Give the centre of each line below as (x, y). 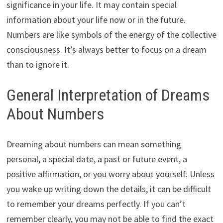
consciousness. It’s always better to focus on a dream (106, 49)
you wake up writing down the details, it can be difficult (109, 189)
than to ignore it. (38, 64)
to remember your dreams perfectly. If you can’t (96, 204)
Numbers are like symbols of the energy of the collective (111, 34)
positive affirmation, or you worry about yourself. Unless (110, 174)
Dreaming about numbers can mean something (94, 144)
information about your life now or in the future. (96, 19)
